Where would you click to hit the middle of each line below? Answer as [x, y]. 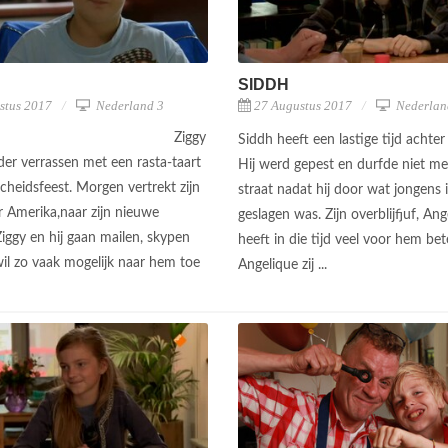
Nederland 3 [128, 105]
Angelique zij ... [284, 264]
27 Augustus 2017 [303, 105]
